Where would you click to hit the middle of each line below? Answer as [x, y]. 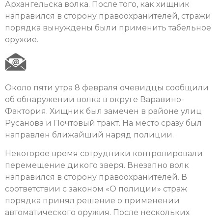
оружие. [22, 39]
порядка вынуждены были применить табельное [108, 27]
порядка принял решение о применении [92, 200]
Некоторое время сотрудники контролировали [104, 153]
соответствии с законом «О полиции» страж [96, 189]
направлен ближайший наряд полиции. [89, 135]
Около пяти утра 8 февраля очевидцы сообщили [107, 87]
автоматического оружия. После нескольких [97, 212]
